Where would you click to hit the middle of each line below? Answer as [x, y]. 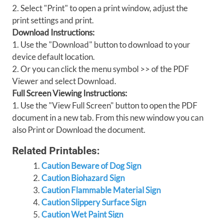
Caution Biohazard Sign [83, 178]
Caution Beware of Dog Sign [91, 166]
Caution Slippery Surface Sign [93, 202]
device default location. [54, 57]
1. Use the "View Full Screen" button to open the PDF [105, 105]
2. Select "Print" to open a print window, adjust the [100, 8]
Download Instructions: [53, 32]
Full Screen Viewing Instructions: [70, 93]
